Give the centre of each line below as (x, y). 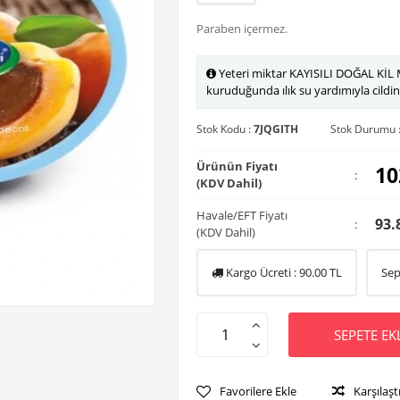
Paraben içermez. (242, 29)
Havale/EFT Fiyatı (242, 215)
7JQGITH (276, 129)
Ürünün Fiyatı (237, 166)
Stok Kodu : (225, 129)
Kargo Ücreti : (261, 272)
